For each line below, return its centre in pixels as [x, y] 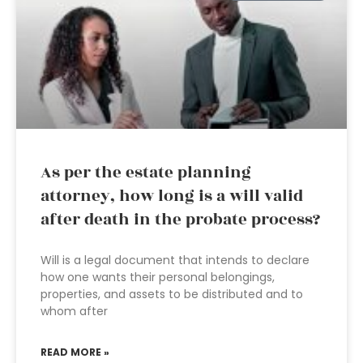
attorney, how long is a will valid [172, 196]
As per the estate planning [146, 173]
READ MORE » [75, 352]
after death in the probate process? [180, 220]
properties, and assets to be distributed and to [172, 294]
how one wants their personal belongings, [158, 277]
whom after [74, 311]
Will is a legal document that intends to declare [175, 260]
